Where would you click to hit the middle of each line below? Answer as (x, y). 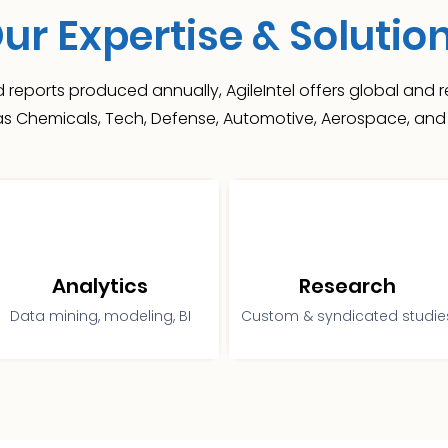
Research (347, 286)
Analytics (99, 286)
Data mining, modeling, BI (100, 316)
